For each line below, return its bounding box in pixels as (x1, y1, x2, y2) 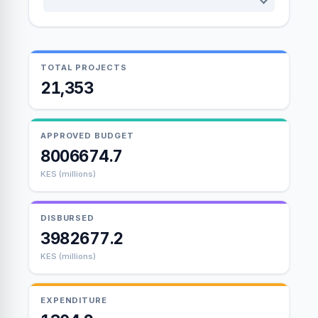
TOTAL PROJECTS (40, 62, 127, 72)
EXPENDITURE (40, 295, 107, 305)
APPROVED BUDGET (40, 131, 134, 141)
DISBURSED (40, 213, 95, 223)
